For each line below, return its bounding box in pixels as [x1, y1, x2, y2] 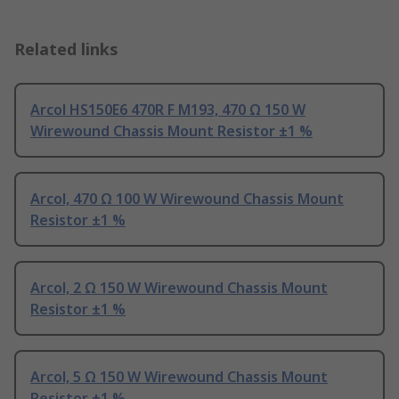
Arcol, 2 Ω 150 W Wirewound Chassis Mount [30, 278, 328, 298]
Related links [14, 38, 118, 61]
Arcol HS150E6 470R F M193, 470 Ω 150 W [30, 100, 305, 120]
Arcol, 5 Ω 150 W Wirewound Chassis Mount [30, 367, 328, 387]
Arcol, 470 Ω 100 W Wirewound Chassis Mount [30, 189, 344, 209]
